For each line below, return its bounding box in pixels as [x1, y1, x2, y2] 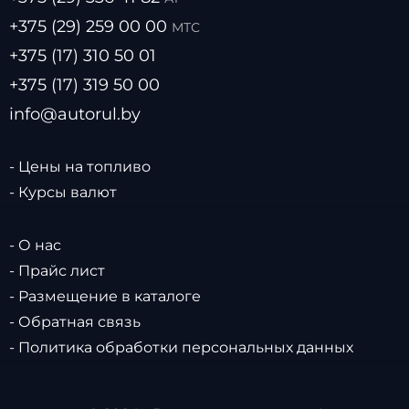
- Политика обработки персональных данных [8, 339, 353, 357]
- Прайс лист [8, 262, 105, 280]
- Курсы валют [8, 184, 117, 202]
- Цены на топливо [8, 158, 151, 176]
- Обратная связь [8, 313, 141, 331]
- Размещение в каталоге [8, 288, 201, 306]
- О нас [8, 236, 61, 255]
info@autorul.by [8, 104, 141, 125]
